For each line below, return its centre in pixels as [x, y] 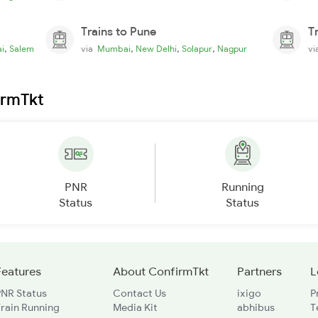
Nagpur [232, 48]
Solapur [197, 48]
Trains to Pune [119, 31]
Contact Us [139, 293]
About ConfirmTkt [160, 271]
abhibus [256, 307]
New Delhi [156, 48]
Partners [259, 271]
